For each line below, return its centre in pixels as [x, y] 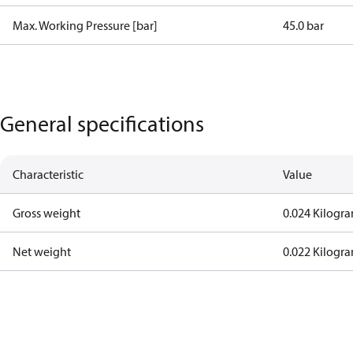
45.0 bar [304, 25]
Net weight [42, 251]
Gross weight [46, 213]
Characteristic [48, 174]
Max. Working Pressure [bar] [85, 25]
